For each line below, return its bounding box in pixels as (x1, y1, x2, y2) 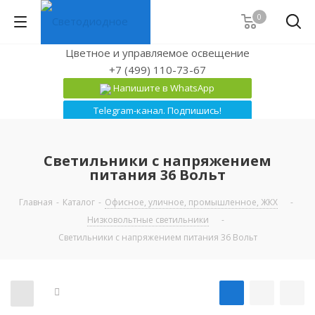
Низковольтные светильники (87, 214, 209, 226)
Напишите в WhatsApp (111, 82, 215, 95)
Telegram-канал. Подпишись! (93, 103, 221, 117)
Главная (18, 196, 53, 208)
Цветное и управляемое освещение (65, 46, 250, 60)
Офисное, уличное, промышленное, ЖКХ (104, 196, 278, 208)
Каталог (62, 196, 95, 208)
